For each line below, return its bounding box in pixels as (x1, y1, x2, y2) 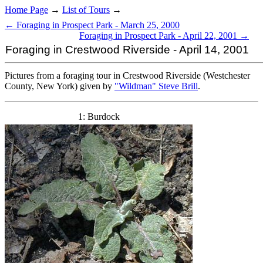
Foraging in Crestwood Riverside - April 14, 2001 (5, 43, 249, 56)
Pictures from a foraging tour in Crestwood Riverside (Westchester (5, 70, 250, 80)
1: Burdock (77, 112, 120, 122)
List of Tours (62, 5, 110, 15)
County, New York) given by (5, 81, 114, 91)
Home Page (5, 5, 48, 15)
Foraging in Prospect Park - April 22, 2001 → (79, 31, 249, 41)
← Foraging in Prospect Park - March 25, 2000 (5, 20, 180, 30)
